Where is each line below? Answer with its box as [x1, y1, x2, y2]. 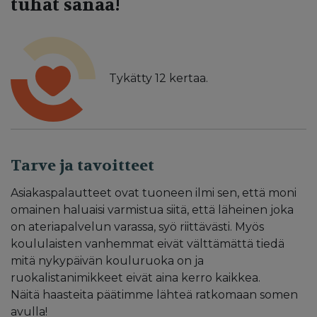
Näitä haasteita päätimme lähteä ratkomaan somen [11, 287, 298, 301]
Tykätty [106, 71, 155, 85]
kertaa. [166, 71, 208, 85]
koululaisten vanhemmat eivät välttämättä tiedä [11, 236, 284, 250]
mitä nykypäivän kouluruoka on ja [11, 253, 204, 267]
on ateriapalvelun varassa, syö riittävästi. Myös [11, 219, 264, 234]
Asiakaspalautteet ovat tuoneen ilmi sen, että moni [11, 185, 296, 200]
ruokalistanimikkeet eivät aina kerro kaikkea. [11, 270, 260, 284]
